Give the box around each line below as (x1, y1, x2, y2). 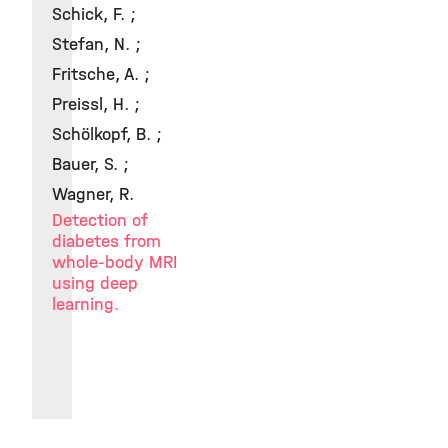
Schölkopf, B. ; (52, 124, 162, 145)
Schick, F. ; (52, 4, 136, 25)
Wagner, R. (52, 184, 134, 205)
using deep (52, 273, 138, 294)
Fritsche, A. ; (52, 64, 150, 85)
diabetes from (52, 231, 161, 252)
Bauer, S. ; (52, 154, 129, 175)
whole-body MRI (52, 252, 177, 273)
